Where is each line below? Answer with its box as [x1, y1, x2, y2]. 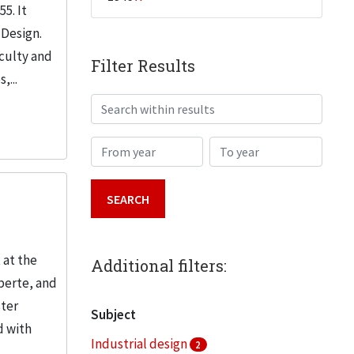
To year [209, 138, 250, 156]
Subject [90, 306, 136, 323]
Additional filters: [90, 255, 227, 276]
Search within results [89, 96, 210, 113]
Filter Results [90, 55, 195, 76]
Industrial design [90, 335, 190, 352]
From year [89, 138, 147, 156]
